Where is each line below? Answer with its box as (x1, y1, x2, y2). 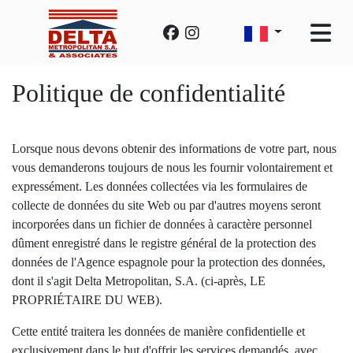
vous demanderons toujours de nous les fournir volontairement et (12, 161, 333, 174)
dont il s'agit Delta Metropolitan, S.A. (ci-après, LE (12, 274, 266, 288)
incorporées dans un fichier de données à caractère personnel (12, 217, 312, 231)
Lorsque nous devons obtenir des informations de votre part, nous (12, 142, 336, 155)
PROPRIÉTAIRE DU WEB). (12, 293, 162, 307)
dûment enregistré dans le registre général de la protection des (12, 236, 316, 250)
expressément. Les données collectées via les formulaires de (12, 180, 307, 193)
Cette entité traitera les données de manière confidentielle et (12, 325, 305, 338)
